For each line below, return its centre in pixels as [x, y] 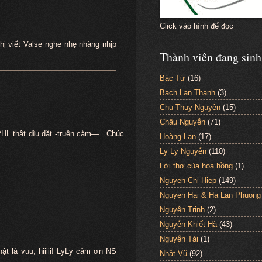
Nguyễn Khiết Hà [188, 224]
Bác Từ [173, 78]
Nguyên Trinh [182, 209]
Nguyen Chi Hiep [188, 180]
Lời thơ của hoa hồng [196, 166]
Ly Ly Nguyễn [183, 151]
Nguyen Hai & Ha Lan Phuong [210, 195]
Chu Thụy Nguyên [190, 107]
